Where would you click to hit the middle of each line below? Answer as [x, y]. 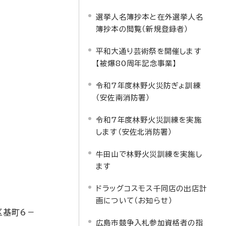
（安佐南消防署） [123, 98]
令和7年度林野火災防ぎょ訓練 [148, 86]
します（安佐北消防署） [134, 132]
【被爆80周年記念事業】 [136, 63]
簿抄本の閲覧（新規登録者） [142, 29]
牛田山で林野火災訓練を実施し [149, 154]
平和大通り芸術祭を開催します [149, 51]
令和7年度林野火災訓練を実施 [149, 120]
